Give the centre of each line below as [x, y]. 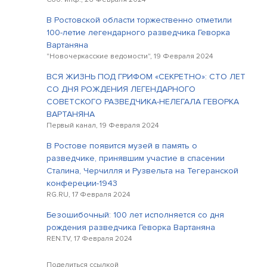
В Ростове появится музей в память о [122, 146]
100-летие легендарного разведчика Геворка [138, 32]
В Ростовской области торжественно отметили [139, 20]
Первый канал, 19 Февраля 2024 [103, 125]
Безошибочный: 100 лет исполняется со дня [135, 215]
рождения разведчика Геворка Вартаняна [131, 227]
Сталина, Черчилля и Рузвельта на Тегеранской [142, 171]
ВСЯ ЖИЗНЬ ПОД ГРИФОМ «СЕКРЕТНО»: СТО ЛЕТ [146, 77]
